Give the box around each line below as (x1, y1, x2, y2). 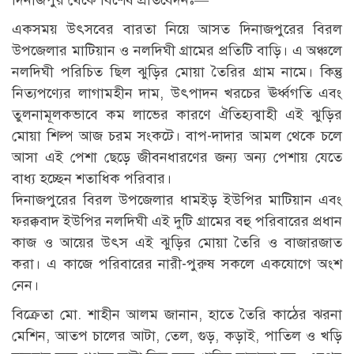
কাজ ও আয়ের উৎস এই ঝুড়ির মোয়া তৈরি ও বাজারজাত (12, 234, 342, 252)
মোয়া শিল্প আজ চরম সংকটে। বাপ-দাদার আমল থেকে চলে (12, 127, 342, 145)
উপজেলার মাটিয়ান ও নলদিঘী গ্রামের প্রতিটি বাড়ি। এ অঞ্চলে (12, 42, 342, 60)
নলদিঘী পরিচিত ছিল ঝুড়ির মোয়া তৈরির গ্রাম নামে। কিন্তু (12, 63, 342, 81)
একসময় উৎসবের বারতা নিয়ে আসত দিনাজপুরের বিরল (12, 21, 342, 39)
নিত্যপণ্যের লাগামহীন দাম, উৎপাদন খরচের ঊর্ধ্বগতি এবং (12, 85, 342, 103)
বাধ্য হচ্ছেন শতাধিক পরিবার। (12, 170, 171, 188)
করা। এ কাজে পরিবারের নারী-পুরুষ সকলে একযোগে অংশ (12, 255, 342, 273)
